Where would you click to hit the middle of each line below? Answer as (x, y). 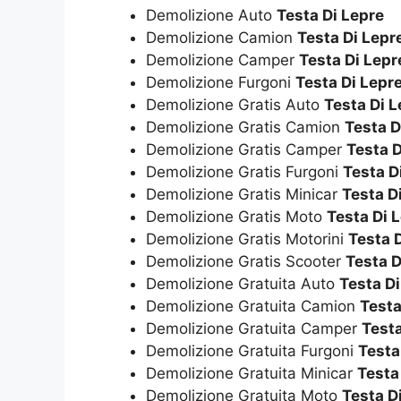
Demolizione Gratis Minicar (244, 195)
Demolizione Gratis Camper (246, 150)
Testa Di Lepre (330, 16)
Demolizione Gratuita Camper (254, 329)
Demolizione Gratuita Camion (253, 307)
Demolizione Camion (222, 38)
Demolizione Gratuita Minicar (252, 374)
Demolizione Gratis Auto (235, 105)
